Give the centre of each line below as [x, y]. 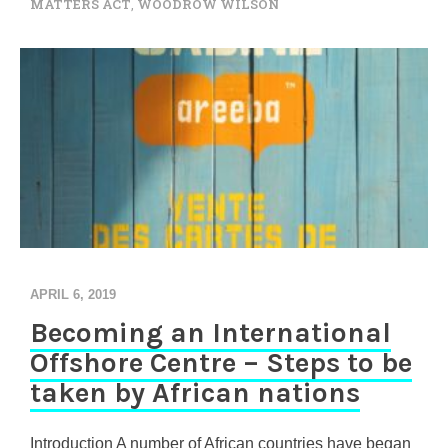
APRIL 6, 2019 [73, 294]
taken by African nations [195, 392]
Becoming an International [210, 332]
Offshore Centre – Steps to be [221, 362]
